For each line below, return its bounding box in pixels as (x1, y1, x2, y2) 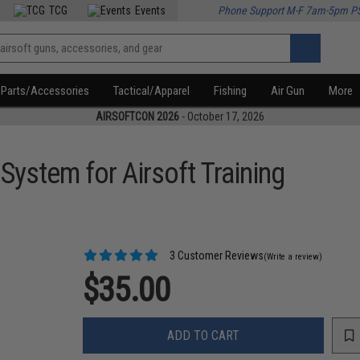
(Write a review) (264, 252, 323, 262)
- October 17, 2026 (179, 110, 264, 123)
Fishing (214, 84, 247, 98)
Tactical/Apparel (113, 84, 190, 98)
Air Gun (271, 84, 305, 98)
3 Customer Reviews (167, 249, 264, 262)
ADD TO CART (167, 327, 240, 343)
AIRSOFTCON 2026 (96, 110, 179, 123)
